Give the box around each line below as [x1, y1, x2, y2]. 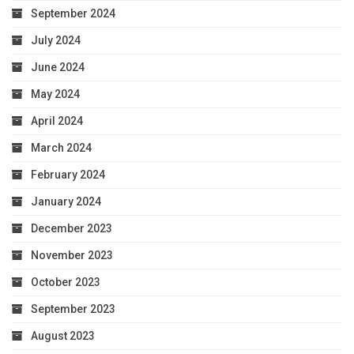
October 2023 [31, 276, 100, 289]
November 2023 [31, 249, 113, 262]
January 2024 [31, 195, 101, 209]
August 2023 [31, 330, 95, 343]
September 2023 [31, 303, 115, 316]
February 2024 [31, 168, 105, 182]
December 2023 [31, 222, 112, 235]
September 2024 [31, 7, 115, 21]
